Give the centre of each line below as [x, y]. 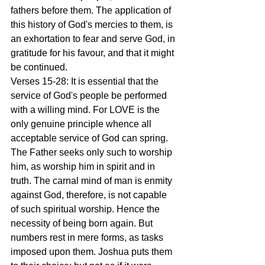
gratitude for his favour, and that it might [93, 53]
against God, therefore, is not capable [90, 195]
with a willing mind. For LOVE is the [86, 109]
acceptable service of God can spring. [91, 138]
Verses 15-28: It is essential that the [86, 81]
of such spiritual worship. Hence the [86, 209]
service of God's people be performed [90, 95]
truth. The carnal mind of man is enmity [93, 180]
